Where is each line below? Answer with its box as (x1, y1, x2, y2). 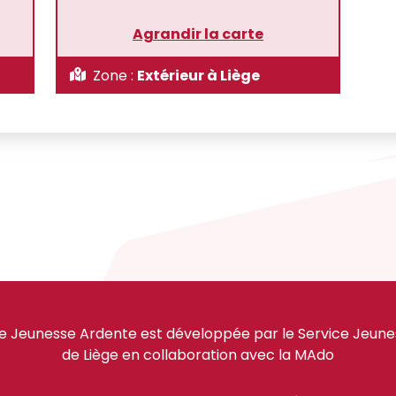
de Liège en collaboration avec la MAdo (61, 345, 334, 365)
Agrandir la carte (133, 24, 263, 44)
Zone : (93, 65, 134, 86)
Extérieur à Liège (137, 65, 261, 86)
